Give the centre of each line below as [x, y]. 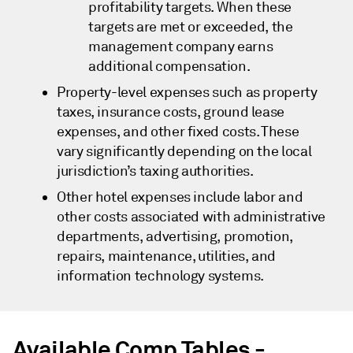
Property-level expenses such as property [187, 93]
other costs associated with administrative [191, 217]
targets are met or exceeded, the [191, 27]
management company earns [181, 47]
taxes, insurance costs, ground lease [171, 112]
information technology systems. [160, 276]
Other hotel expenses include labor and [180, 197]
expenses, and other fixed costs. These [178, 132]
